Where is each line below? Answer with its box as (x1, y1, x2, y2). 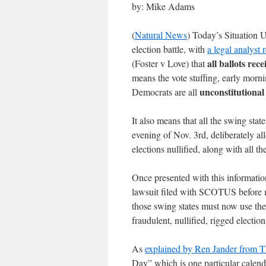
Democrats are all (132, 85, 199, 98)
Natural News (135, 28, 187, 41)
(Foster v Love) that (132, 56, 207, 69)
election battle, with (132, 42, 207, 55)
